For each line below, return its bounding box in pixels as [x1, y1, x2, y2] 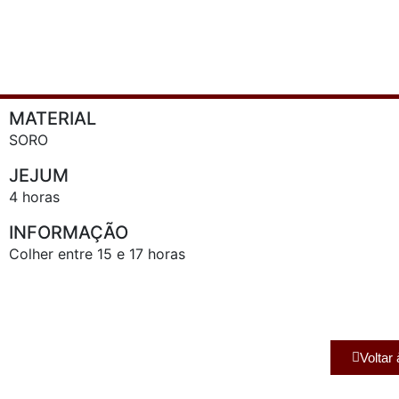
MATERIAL [9, 108, 96, 129]
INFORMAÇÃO [9, 222, 128, 243]
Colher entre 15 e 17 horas [9, 245, 185, 263]
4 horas [9, 188, 60, 206]
